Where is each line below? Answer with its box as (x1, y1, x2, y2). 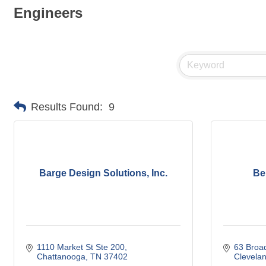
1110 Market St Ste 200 (36, 242, 125, 252)
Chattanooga (36, 252, 85, 261)
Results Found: (31, 100, 103, 113)
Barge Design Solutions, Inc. (39, 168, 167, 178)
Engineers (14, 5, 83, 21)
